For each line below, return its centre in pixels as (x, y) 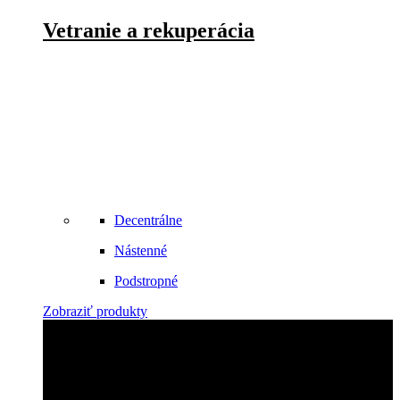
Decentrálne (148, 221)
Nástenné (141, 251)
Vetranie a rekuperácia (149, 31)
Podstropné (146, 281)
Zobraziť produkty (95, 312)
